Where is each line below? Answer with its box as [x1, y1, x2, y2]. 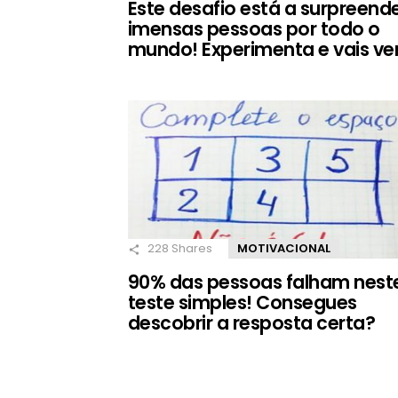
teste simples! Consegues [128, 290, 357, 316]
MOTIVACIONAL [237, 240, 330, 258]
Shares [169, 240, 212, 258]
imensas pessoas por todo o [128, 16, 380, 43]
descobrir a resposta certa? [128, 310, 376, 337]
